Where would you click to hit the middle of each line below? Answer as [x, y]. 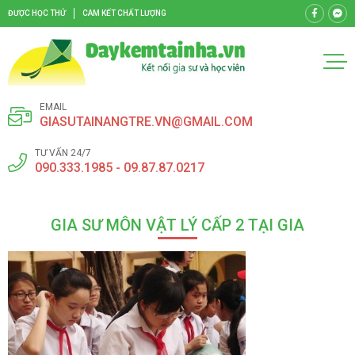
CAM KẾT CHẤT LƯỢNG [124, 13]
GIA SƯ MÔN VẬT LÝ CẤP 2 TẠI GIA [177, 225]
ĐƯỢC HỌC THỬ [37, 13]
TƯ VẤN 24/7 [63, 153]
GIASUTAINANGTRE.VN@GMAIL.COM [146, 121]
